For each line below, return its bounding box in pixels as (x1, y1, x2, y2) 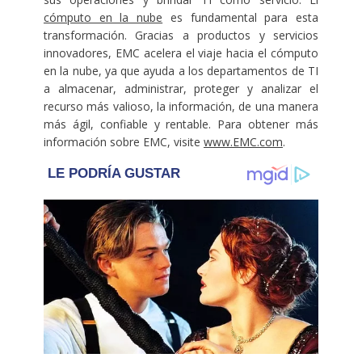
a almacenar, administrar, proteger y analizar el (43, 81, 319, 97)
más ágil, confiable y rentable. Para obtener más (43, 116, 319, 133)
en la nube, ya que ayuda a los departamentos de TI (43, 63, 319, 79)
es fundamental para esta (162, 10, 319, 26)
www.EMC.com (203, 134, 283, 150)
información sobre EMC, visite (43, 134, 204, 150)
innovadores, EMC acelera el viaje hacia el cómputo (43, 45, 319, 61)
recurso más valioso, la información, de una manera (43, 99, 319, 115)
